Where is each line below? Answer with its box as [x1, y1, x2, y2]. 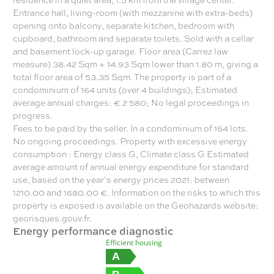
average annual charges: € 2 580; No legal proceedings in [13, 96, 249, 108]
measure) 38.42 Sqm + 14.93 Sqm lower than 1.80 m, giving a [13, 57, 258, 70]
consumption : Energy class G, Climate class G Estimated [13, 147, 249, 160]
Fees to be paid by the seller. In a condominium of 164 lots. [13, 122, 248, 134]
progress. [13, 109, 53, 121]
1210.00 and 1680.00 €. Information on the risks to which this [13, 186, 261, 198]
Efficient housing [106, 237, 162, 248]
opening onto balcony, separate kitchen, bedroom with [13, 19, 234, 31]
